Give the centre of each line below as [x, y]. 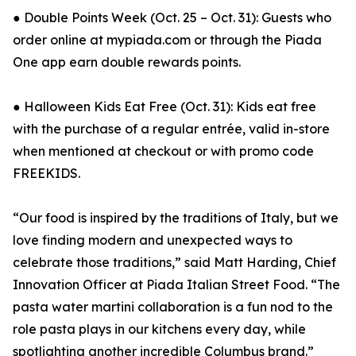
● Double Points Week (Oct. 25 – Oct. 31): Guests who [172, 18]
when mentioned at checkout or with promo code [163, 151]
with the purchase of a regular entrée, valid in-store [171, 129]
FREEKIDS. [46, 174]
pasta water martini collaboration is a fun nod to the [173, 307]
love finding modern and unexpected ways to [153, 240]
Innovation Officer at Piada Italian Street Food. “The [176, 285]
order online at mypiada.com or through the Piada [167, 40]
